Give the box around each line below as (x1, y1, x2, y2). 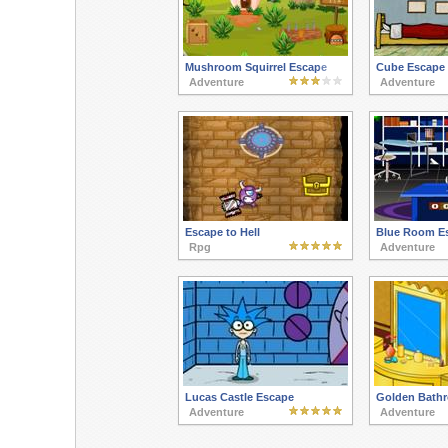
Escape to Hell (184, 226, 260, 239)
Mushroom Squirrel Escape (184, 61, 327, 74)
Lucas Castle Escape (184, 391, 294, 404)
